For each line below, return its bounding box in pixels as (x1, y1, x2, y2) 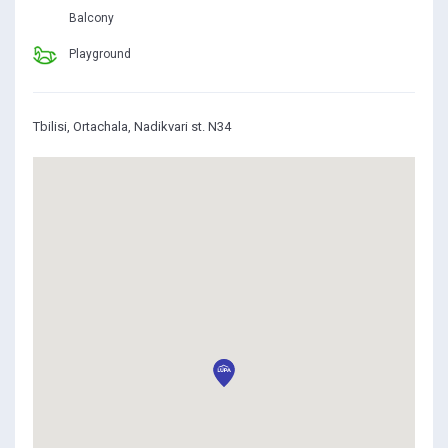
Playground (69, 48, 131, 61)
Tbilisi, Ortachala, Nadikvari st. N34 (33, 120, 231, 134)
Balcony (69, 12, 114, 25)
